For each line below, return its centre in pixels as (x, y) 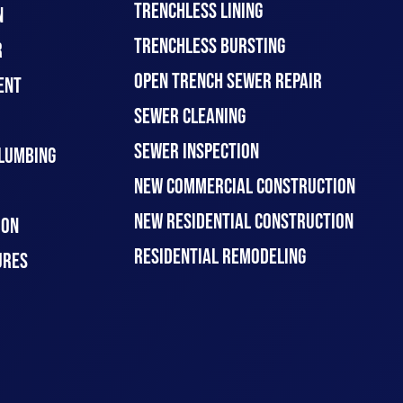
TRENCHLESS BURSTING (210, 46)
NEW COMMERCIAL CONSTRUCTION (245, 187)
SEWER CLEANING (190, 116)
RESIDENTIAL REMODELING (220, 257)
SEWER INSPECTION (197, 152)
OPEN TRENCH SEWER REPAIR (228, 81)
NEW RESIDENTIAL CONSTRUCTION (244, 222)
